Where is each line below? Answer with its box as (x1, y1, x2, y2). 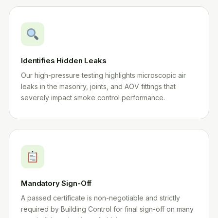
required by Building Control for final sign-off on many (21, 205, 194, 213)
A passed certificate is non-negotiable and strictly (21, 194, 180, 202)
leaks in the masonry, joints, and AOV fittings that (21, 82, 176, 91)
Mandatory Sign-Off (21, 179, 92, 188)
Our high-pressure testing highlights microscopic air (21, 71, 186, 79)
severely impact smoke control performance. (21, 93, 165, 102)
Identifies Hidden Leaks (21, 56, 107, 65)
